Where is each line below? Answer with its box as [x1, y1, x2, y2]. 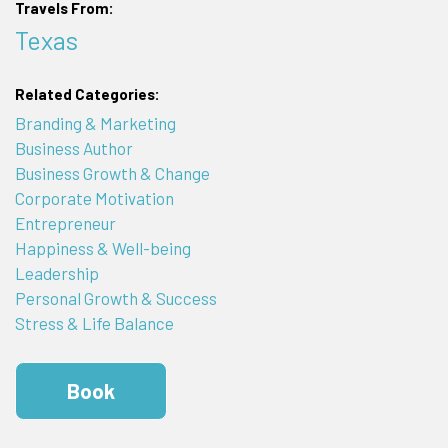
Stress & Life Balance [14, 313, 174, 334]
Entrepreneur [14, 213, 116, 234]
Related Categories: [14, 84, 160, 103]
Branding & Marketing [14, 113, 176, 134]
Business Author [14, 138, 133, 159]
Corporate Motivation [14, 188, 174, 209]
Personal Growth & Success [14, 288, 217, 309]
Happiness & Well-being [14, 238, 191, 259]
